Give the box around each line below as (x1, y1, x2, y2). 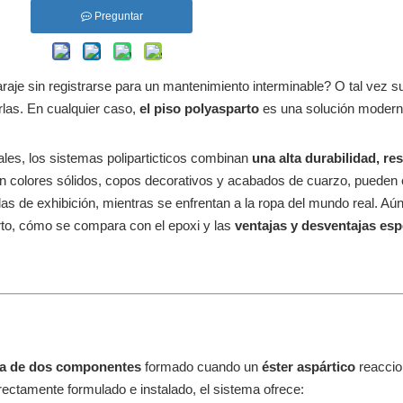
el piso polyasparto (139, 101, 263, 116)
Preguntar (94, 10, 143, 22)
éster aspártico (262, 359, 359, 374)
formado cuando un (145, 359, 262, 374)
